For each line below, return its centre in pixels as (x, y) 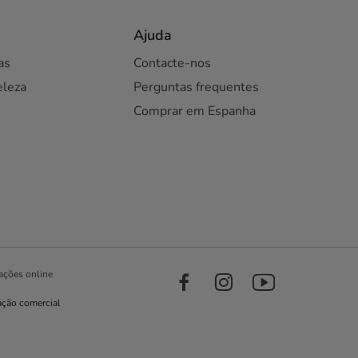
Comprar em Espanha (194, 111)
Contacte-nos (172, 63)
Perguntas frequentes (196, 87)
